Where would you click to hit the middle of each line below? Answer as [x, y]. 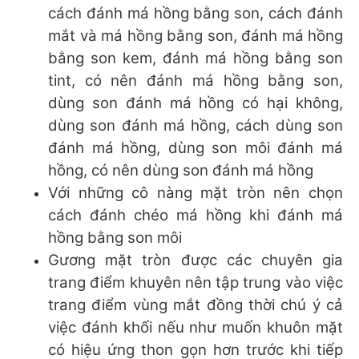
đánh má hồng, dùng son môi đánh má [196, 147]
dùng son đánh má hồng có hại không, [196, 103]
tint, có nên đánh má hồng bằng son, [196, 80]
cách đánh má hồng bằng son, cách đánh [196, 13]
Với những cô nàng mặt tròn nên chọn [196, 192]
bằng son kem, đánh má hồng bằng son [196, 58]
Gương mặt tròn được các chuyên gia [196, 260]
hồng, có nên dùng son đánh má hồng [181, 170]
